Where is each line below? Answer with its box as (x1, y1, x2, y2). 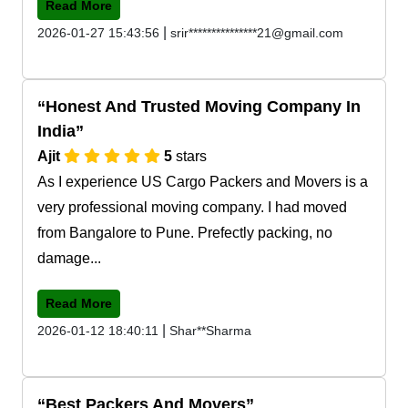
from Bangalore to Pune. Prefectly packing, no (37, 224, 332, 240)
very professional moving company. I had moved (37, 199, 347, 215)
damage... (37, 250, 101, 266)
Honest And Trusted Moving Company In (46, 97, 361, 116)
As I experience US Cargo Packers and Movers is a (37, 173, 368, 189)
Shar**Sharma (169, 322, 251, 338)
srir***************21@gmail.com (170, 25, 343, 40)
